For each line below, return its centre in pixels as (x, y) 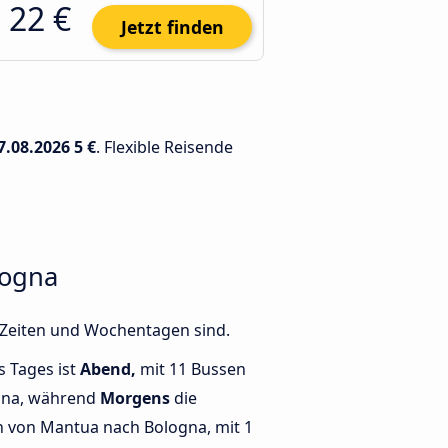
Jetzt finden (172, 27)
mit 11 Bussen (191, 369)
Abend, (108, 369)
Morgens (135, 398)
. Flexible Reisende (164, 147)
